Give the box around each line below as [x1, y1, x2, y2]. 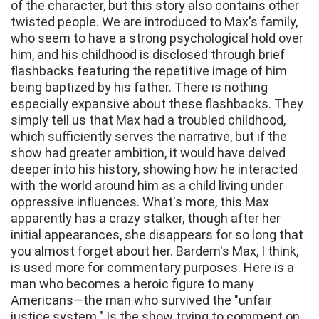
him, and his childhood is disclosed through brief [11, 47, 285, 63]
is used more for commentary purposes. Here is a [11, 260, 294, 276]
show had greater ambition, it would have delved [11, 145, 286, 161]
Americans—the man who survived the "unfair [11, 293, 272, 308]
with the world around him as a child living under [11, 178, 283, 194]
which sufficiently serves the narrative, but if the [11, 129, 287, 145]
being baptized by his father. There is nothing [11, 80, 268, 95]
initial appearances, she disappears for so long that [11, 227, 303, 243]
